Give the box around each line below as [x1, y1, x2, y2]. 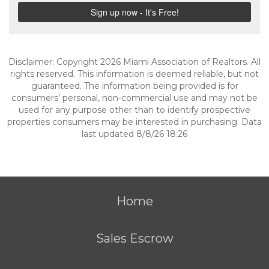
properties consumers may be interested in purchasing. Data [7, 116, 262, 127]
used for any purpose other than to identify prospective [19, 104, 250, 115]
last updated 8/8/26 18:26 [82, 128, 187, 139]
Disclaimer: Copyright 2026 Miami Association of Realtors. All [8, 56, 261, 67]
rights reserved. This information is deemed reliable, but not [10, 68, 259, 79]
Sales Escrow [95, 231, 174, 246]
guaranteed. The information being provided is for [31, 80, 238, 91]
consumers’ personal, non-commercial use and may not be [11, 92, 258, 103]
